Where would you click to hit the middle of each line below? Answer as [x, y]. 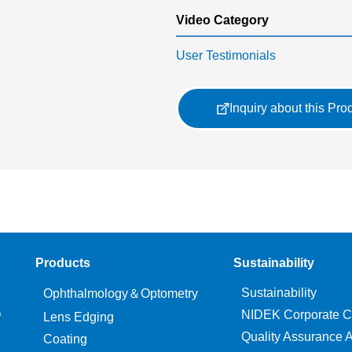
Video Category [222, 20]
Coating [66, 339]
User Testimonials [226, 55]
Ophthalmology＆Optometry [121, 293]
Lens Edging [79, 317]
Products [63, 263]
